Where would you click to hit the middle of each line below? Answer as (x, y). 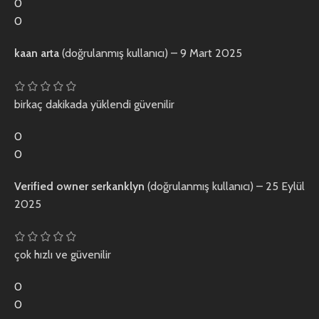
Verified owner (53, 186)
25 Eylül (285, 186)
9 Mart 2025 (211, 53)
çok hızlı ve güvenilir (63, 255)
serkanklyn (119, 186)
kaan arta (38, 53)
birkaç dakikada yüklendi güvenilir (94, 104)
